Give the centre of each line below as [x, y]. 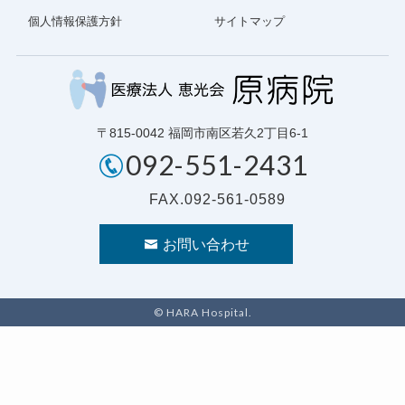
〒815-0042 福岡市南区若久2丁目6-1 [202, 133]
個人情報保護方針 [75, 21]
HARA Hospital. [207, 312]
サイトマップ [250, 21]
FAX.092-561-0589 [217, 199]
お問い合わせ [206, 244]
